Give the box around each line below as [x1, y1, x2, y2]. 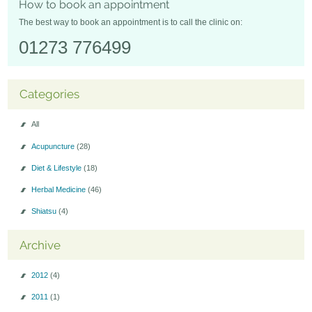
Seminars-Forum [8, 15, 66, 24]
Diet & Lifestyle [31, 163, 84, 172]
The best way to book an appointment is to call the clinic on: [19, 17, 243, 28]
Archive [19, 237, 61, 252]
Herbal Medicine [31, 185, 88, 194]
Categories [19, 87, 79, 102]
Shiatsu [31, 207, 58, 216]
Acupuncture [31, 141, 77, 150]
